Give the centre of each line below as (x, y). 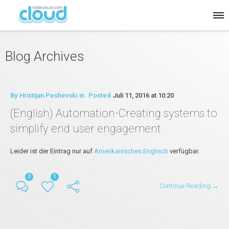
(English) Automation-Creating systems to (114, 113)
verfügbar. (184, 151)
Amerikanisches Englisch (131, 151)
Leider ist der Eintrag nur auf (52, 151)
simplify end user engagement (86, 129)
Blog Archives (45, 56)
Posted (100, 95)
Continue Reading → (189, 186)
